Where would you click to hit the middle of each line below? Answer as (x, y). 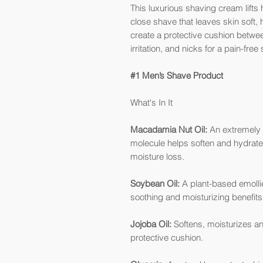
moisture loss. (157, 156)
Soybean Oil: (155, 183)
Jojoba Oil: (151, 224)
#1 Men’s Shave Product (177, 75)
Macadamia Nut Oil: (169, 129)
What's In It (151, 102)
